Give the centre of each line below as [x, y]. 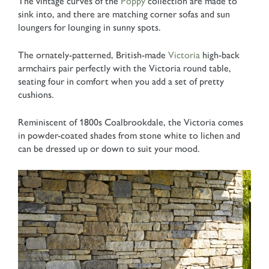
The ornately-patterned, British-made [93, 55]
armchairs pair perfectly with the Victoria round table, [125, 68]
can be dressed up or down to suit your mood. [109, 149]
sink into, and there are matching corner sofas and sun [124, 14]
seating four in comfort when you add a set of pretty [121, 82]
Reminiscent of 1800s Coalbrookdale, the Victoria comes [131, 122]
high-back [220, 55]
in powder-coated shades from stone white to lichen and [129, 136]
